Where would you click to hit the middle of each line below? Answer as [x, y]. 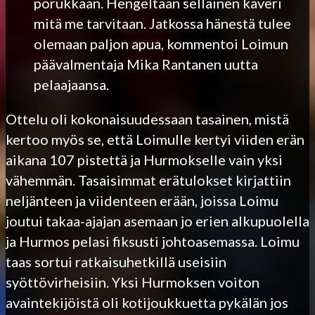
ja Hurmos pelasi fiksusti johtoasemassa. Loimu [153, 241]
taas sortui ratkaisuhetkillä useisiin [116, 261]
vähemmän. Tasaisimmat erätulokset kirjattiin [148, 180]
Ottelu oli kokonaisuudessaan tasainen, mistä [147, 118]
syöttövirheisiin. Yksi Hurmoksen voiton [133, 282]
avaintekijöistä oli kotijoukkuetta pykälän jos [147, 302]
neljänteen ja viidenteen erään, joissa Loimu [142, 200]
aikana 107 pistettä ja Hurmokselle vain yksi [144, 159]
